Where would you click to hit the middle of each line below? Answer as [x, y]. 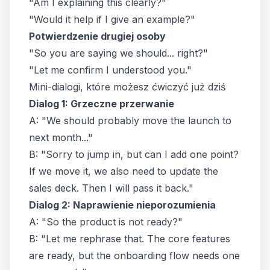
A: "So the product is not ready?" [106, 222]
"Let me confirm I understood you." [110, 70]
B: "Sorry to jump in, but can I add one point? [134, 154]
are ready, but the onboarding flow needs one [134, 256]
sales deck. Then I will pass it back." [111, 188]
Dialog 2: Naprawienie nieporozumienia [122, 205]
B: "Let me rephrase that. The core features [130, 239]
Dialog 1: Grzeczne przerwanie [102, 104]
